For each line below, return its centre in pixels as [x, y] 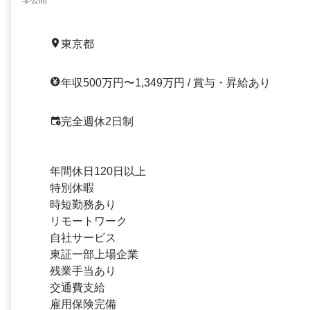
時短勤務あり [83, 205]
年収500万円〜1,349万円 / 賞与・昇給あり [166, 83]
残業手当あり [83, 271]
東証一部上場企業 [94, 255]
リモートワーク [89, 221]
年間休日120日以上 [98, 172]
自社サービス [83, 238]
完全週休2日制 [97, 122]
